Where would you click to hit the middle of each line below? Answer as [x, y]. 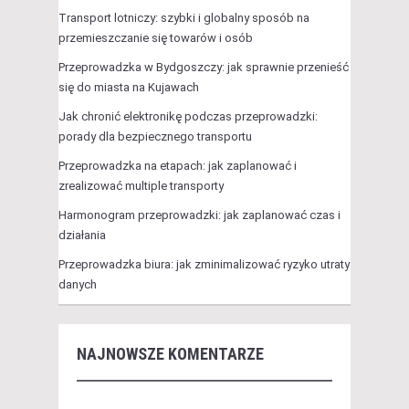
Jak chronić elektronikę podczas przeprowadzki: [188, 116]
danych [78, 284]
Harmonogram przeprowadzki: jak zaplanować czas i [199, 215]
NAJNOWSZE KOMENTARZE [170, 353]
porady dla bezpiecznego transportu [155, 136]
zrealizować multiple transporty [141, 185]
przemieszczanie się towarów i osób [156, 37]
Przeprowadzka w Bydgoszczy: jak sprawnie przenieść [204, 67]
